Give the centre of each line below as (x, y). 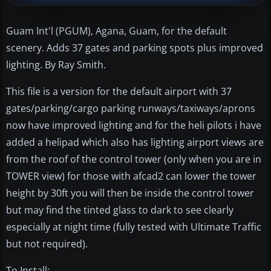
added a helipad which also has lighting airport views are (135, 142)
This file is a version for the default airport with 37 (119, 91)
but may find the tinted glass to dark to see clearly (120, 210)
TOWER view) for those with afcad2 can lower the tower (131, 176)
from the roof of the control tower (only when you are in (134, 159)
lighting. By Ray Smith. (56, 64)
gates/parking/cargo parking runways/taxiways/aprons (131, 108)
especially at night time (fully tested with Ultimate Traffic (134, 227)
